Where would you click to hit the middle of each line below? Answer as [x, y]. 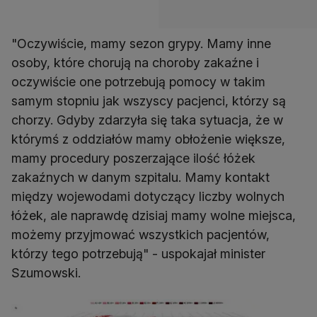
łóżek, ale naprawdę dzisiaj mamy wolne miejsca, [154, 216]
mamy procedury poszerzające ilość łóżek [133, 158]
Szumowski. [46, 273]
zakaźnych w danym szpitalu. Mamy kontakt [140, 178]
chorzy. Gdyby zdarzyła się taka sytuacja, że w [147, 120]
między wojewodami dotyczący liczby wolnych [148, 197]
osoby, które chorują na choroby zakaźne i [135, 63]
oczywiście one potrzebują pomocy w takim [138, 82]
